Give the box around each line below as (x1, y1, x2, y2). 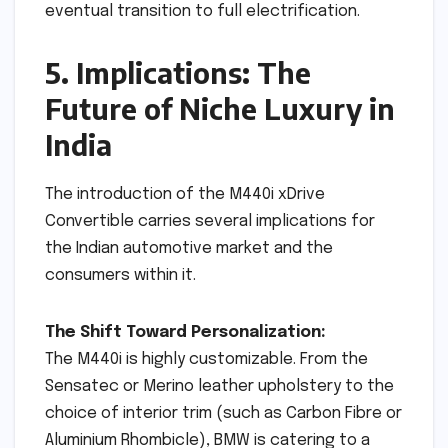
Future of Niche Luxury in (45, 90, 395, 126)
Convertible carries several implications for (45, 212, 375, 230)
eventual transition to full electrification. (45, 2, 360, 20)
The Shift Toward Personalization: (45, 323, 326, 341)
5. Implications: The (45, 54, 311, 90)
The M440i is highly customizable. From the (45, 350, 368, 368)
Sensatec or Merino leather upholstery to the (45, 377, 394, 395)
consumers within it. (45, 266, 196, 284)
